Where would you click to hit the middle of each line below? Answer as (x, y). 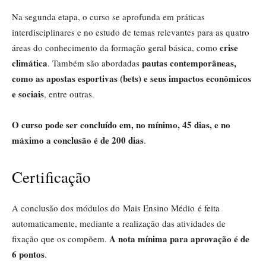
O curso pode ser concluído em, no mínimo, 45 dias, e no (121, 124)
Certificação (51, 177)
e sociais (28, 94)
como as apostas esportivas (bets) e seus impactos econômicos (132, 78)
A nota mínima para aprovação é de (179, 238)
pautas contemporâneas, (189, 63)
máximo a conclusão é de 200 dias (78, 140)
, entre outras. (69, 94)
